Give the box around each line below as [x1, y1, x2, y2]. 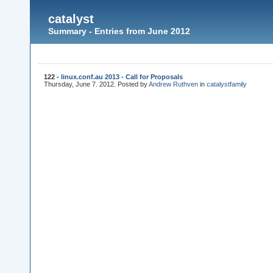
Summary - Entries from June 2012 [48, 26, 190, 36]
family [230, 80, 247, 88]
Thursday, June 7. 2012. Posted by [44, 80, 149, 88]
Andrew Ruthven [149, 80, 198, 88]
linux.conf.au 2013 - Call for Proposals [61, 73, 183, 80]
